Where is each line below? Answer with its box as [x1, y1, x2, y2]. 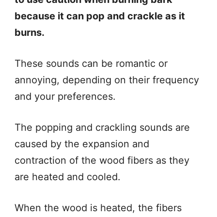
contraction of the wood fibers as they [15, 154, 189, 166]
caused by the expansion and [15, 138, 149, 150]
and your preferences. [15, 90, 116, 102]
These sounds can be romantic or [15, 57, 168, 69]
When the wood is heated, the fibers [15, 201, 182, 214]
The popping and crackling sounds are [15, 121, 190, 133]
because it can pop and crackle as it [15, 10, 185, 22]
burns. [15, 26, 45, 38]
